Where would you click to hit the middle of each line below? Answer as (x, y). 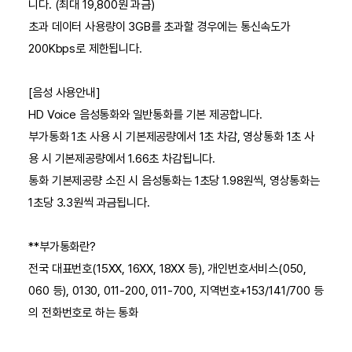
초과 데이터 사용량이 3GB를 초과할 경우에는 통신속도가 (159, 27)
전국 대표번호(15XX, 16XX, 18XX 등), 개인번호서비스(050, (168, 269)
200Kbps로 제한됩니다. (85, 49)
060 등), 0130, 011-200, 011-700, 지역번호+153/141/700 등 (176, 291)
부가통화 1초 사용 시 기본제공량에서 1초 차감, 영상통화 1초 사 (171, 137)
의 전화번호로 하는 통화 (83, 313)
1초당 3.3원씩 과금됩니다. (89, 203)
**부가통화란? (62, 247)
